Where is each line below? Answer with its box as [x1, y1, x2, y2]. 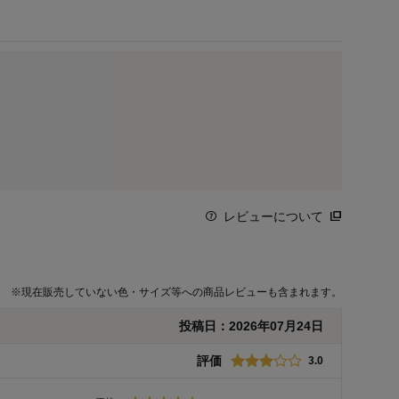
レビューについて [224, 209, 324, 224]
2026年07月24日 [229, 319, 323, 334]
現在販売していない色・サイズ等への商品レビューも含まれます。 [21, 286, 342, 299]
